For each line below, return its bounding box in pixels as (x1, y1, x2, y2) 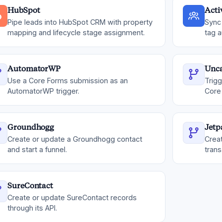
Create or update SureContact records (7, 193, 137, 202)
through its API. (7, 204, 57, 212)
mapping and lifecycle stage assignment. (7, 28, 145, 37)
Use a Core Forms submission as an (7, 76, 128, 85)
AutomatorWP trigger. (7, 87, 79, 95)
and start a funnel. (7, 145, 67, 154)
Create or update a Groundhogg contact (7, 135, 142, 143)
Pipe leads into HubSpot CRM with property (7, 18, 153, 26)
